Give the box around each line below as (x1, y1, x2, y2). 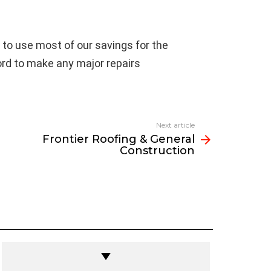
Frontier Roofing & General (42, 132, 195, 146)
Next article (155, 120, 195, 129)
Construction (119, 144, 195, 157)
